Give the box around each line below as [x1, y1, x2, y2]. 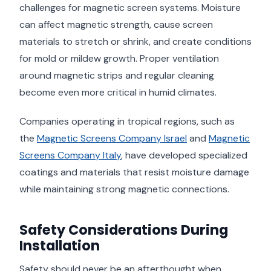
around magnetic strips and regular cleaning [19, 68, 214, 82]
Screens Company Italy [19, 149, 121, 162]
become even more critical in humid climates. [19, 85, 217, 99]
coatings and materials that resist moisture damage [19, 166, 249, 179]
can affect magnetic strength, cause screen [19, 18, 213, 31]
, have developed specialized [121, 149, 247, 162]
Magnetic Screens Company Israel [37, 132, 187, 145]
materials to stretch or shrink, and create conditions [19, 34, 252, 48]
